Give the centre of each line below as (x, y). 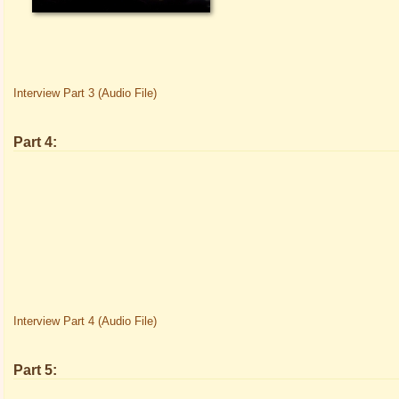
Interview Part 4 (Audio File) (85, 321)
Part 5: (35, 370)
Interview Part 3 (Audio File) (85, 93)
